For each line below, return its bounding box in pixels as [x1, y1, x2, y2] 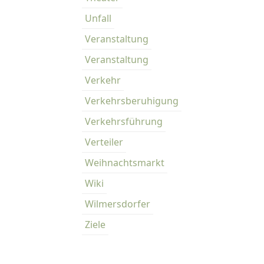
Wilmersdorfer [85, 197, 150, 210]
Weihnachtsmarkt [85, 156, 164, 169]
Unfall [85, 12, 111, 25]
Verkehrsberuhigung [85, 94, 179, 107]
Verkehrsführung [85, 115, 163, 128]
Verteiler [85, 136, 123, 148]
